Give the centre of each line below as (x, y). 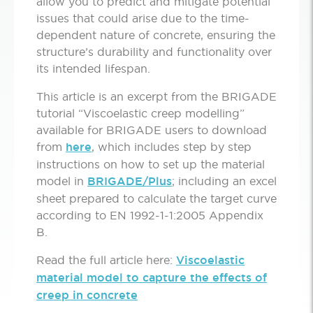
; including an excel (224, 181)
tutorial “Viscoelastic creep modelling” (140, 114)
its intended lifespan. (93, 69)
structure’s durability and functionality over (154, 52)
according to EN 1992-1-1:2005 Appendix (150, 216)
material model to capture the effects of (152, 278)
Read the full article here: (104, 260)
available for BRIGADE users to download (152, 130)
